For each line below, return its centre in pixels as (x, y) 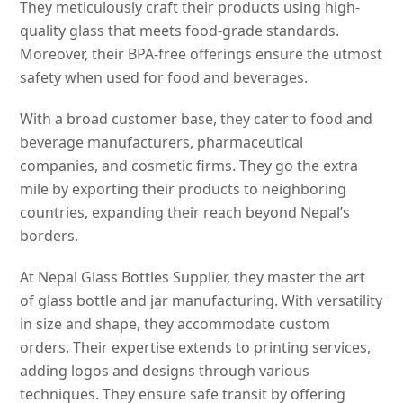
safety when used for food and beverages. (164, 77)
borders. (51, 235)
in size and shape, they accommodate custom (175, 323)
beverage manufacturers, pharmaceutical (162, 142)
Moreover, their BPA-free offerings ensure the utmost (201, 54)
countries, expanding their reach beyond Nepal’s (185, 212)
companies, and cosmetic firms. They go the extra (189, 165)
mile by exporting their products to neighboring (184, 188)
